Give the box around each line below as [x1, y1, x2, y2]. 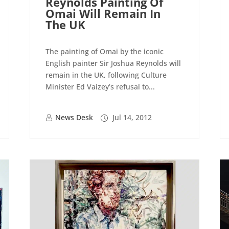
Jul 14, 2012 [110, 112, 152, 123]
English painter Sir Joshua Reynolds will [45, 58, 181, 68]
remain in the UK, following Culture [45, 70, 167, 80]
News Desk [55, 112, 94, 123]
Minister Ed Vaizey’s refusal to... [45, 82, 155, 92]
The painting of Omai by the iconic [45, 47, 164, 57]
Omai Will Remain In [45, 6, 161, 21]
